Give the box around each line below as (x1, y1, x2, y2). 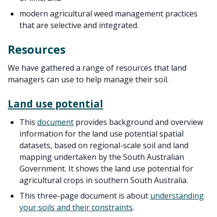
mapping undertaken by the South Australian (19, 152, 184, 162)
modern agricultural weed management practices (19, 8, 198, 19)
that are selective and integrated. (19, 20, 139, 31)
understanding (150, 190, 204, 201)
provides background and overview (74, 117, 203, 127)
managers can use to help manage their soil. (8, 74, 169, 85)
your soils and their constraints (19, 202, 133, 213)
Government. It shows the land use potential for (19, 163, 193, 174)
